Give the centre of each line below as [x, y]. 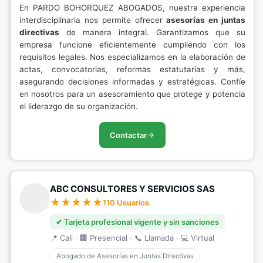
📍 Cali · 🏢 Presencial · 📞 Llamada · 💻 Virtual [132, 238]
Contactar [128, 135]
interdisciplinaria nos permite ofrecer [93, 20]
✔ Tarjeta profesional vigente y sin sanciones [137, 222]
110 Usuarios [126, 203]
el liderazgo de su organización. [79, 106]
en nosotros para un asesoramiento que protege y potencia [132, 94]
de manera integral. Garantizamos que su [152, 32]
